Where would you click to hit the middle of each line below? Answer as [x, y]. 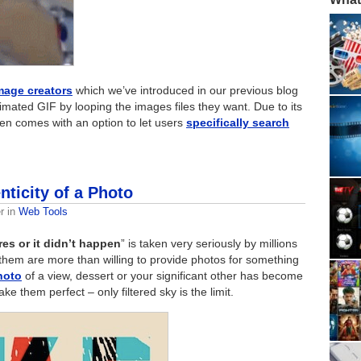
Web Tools [43, 212]
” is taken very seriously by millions [209, 244]
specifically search [238, 122]
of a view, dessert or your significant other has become [162, 276]
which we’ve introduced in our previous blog [185, 90]
